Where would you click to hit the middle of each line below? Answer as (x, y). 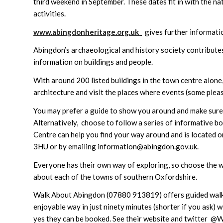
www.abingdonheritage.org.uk (86, 32)
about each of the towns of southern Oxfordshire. (115, 176)
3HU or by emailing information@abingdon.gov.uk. (116, 146)
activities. (50, 13)
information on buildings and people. (93, 62)
